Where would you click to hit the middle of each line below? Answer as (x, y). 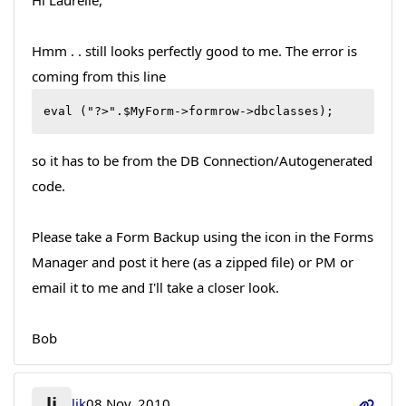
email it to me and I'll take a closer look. (155, 288)
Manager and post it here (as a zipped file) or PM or (192, 262)
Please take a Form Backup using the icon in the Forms (202, 237)
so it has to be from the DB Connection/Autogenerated (202, 161)
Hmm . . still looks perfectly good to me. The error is (194, 51)
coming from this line (98, 77)
